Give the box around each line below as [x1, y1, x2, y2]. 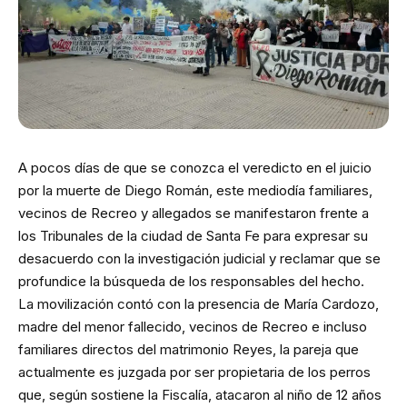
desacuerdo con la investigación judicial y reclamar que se [18, 250, 381, 268]
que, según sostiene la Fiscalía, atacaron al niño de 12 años [18, 386, 382, 404]
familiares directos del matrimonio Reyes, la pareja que [18, 341, 359, 359]
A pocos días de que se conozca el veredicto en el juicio [18, 159, 372, 177]
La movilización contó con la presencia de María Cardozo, [18, 295, 379, 313]
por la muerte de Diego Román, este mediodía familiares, [18, 182, 372, 200]
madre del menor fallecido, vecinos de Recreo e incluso [18, 318, 367, 336]
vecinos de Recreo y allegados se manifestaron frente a [18, 204, 369, 223]
